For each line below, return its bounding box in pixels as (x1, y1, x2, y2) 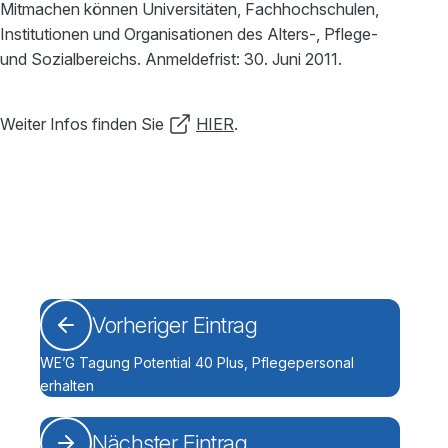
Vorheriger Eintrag (92, 312, 257, 338)
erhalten (40, 377, 94, 394)
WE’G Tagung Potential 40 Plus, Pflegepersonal (40, 354, 354, 371)
